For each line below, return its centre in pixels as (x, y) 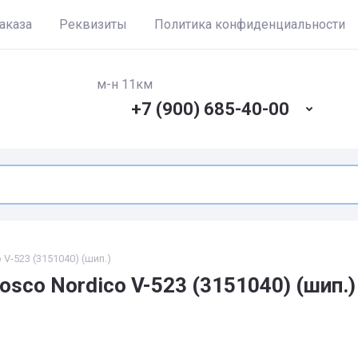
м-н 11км (125, 84)
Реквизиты (93, 24)
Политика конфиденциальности (250, 24)
